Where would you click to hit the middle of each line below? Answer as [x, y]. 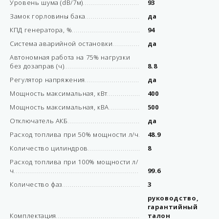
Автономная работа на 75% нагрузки [70, 57]
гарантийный [173, 207]
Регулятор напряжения [47, 80]
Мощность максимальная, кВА [59, 107]
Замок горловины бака [48, 16]
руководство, [173, 198]
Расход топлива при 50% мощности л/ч [74, 134]
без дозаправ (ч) [37, 66]
